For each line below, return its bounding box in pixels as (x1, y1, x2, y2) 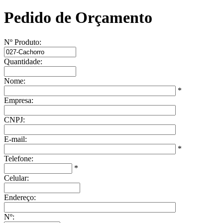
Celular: (4, 173, 29, 182)
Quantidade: (4, 57, 42, 66)
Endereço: (4, 193, 36, 202)
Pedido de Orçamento (4, 8, 152, 27)
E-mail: (4, 134, 27, 143)
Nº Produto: (4, 37, 41, 46)
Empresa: (4, 96, 33, 105)
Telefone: (4, 154, 33, 163)
